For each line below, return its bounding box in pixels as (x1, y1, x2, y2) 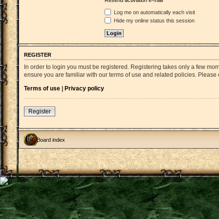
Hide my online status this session (112, 18, 195, 23)
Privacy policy (65, 85, 104, 92)
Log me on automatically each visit (112, 9, 195, 15)
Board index (37, 136, 65, 143)
